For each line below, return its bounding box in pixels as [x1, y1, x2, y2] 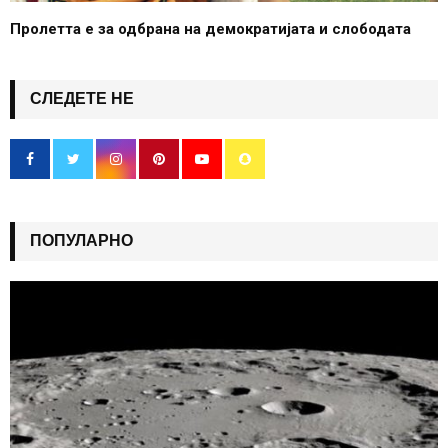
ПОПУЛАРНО [30, 231, 133, 251]
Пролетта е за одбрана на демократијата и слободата [10, 20, 411, 39]
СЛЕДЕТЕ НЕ [30, 89, 134, 109]
